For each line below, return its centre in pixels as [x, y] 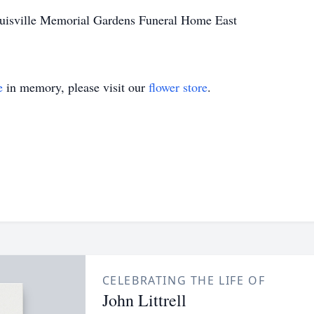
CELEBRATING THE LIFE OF [184, 280]
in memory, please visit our [76, 87]
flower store [178, 87]
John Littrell [144, 300]
